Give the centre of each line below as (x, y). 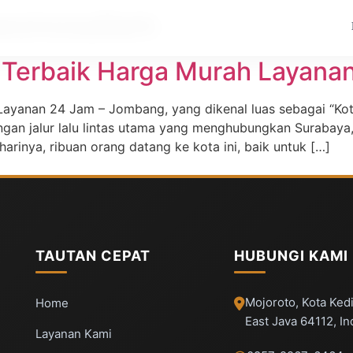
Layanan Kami (74, 334)
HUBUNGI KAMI (291, 256)
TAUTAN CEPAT (93, 256)
